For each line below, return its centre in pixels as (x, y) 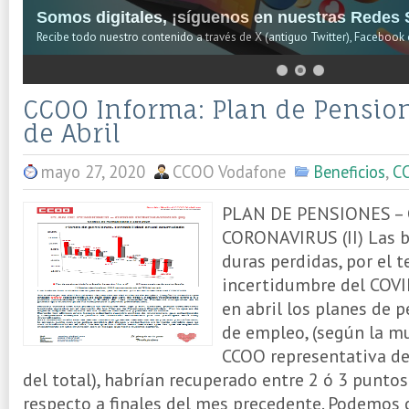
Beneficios (349, 172)
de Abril (72, 133)
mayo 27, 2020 (93, 172)
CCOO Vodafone (229, 172)
